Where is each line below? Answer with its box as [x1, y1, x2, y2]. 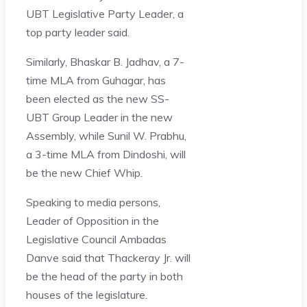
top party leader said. [26, 25, 130, 39]
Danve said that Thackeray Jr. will [26, 250, 191, 265]
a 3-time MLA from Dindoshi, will [26, 147, 186, 161]
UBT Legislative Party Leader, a [26, 6, 184, 21]
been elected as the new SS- [26, 91, 169, 106]
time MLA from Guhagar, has [26, 73, 166, 87]
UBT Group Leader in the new [26, 110, 173, 124]
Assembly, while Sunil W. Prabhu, [26, 128, 186, 143]
